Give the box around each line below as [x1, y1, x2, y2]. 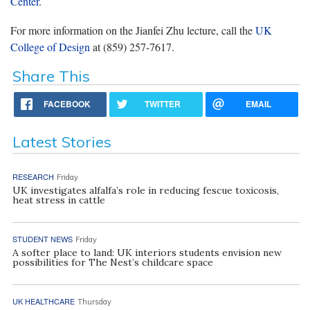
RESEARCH [12, 170, 54, 182]
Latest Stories [12, 131, 111, 152]
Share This [12, 66, 90, 86]
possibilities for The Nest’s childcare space [12, 255, 213, 268]
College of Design [10, 39, 90, 54]
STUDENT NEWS [12, 232, 73, 244]
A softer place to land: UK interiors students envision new [12, 246, 282, 259]
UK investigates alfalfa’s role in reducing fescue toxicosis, [12, 183, 279, 197]
